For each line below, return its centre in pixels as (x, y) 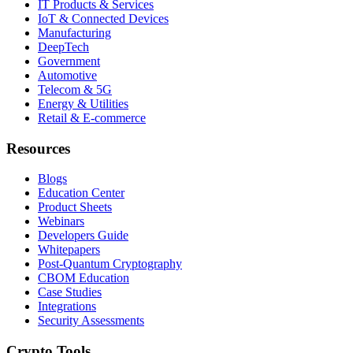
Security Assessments (91, 321)
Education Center (81, 193)
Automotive (67, 75)
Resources (38, 148)
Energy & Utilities (83, 103)
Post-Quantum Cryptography (110, 264)
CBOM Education (84, 278)
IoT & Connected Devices (103, 18)
